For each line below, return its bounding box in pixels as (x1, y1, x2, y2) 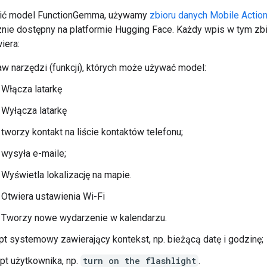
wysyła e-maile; (1, 147, 66, 159)
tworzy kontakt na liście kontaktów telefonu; (1, 126, 183, 138)
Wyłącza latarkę (1, 104, 67, 116)
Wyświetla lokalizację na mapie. (1, 169, 132, 181)
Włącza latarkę (1, 83, 62, 95)
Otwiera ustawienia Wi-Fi (1, 190, 105, 202)
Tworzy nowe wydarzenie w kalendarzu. (1, 212, 167, 223)
